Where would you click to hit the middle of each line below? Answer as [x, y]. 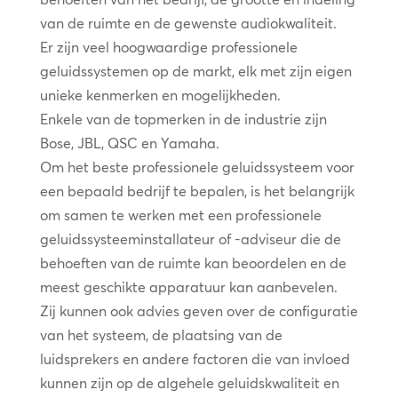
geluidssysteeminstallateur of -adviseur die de [190, 239]
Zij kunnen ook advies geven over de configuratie [199, 310]
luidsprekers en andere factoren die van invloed [195, 358]
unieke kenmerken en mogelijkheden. [160, 95]
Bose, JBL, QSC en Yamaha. [129, 143]
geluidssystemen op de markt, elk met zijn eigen [195, 71]
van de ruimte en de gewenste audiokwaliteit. [188, 23]
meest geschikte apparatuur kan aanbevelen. [188, 287]
